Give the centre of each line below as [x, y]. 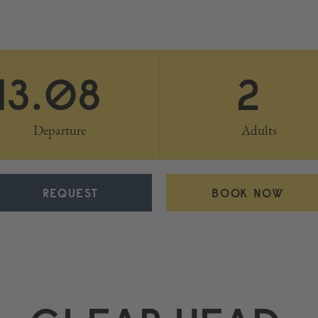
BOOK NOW [248, 193]
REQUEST [70, 193]
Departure [60, 131]
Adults [259, 131]
